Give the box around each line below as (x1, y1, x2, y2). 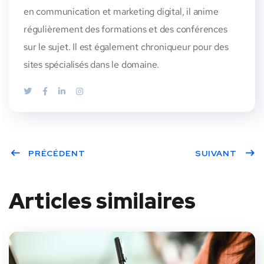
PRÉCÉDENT (28, 148, 85, 159)
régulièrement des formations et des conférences (24, 23, 227, 36)
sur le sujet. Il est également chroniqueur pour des (24, 41, 229, 54)
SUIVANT (195, 148, 237, 159)
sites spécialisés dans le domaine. (24, 58, 160, 71)
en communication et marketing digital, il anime (24, 5, 219, 18)
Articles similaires (9, 187, 196, 216)
